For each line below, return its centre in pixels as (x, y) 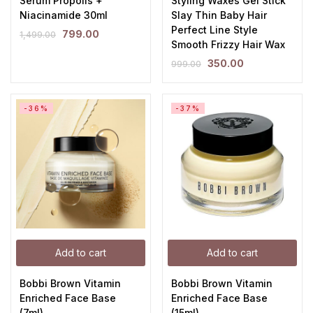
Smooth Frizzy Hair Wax (228, 44)
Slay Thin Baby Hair (219, 15)
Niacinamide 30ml (64, 15)
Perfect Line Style (214, 30)
